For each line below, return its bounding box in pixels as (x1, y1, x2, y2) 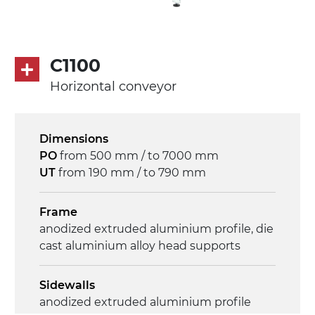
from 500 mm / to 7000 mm (59, 149, 219, 162)
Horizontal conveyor (49, 79, 176, 94)
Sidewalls (39, 278, 95, 292)
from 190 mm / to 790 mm (58, 166, 206, 179)
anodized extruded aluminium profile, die (39, 222, 274, 236)
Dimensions (39, 132, 108, 146)
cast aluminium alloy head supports (39, 239, 240, 252)
